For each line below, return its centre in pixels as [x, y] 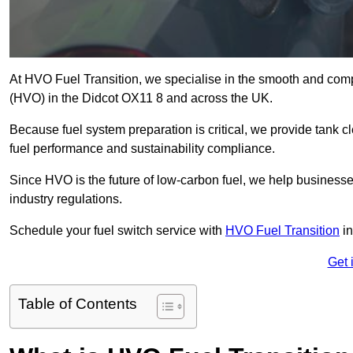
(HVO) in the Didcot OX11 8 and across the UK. [143, 98]
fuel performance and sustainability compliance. [144, 149]
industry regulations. [66, 199]
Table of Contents [78, 304]
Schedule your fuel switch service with [117, 231]
